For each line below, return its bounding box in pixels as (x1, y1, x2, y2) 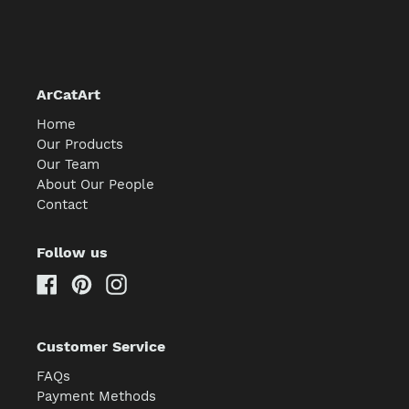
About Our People (37, 176, 155, 194)
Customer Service (37, 337, 166, 355)
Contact (37, 196, 89, 214)
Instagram (126, 273, 192, 290)
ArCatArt (37, 85, 101, 103)
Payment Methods (37, 388, 157, 405)
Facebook (57, 273, 121, 290)
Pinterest (91, 273, 152, 290)
